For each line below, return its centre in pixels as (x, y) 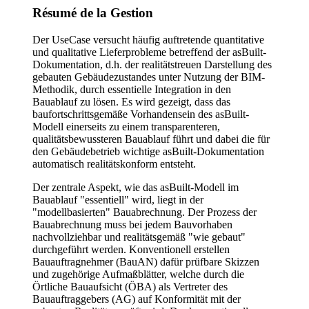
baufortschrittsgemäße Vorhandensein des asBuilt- (141, 114)
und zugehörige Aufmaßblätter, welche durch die (138, 274)
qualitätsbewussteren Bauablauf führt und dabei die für (151, 139)
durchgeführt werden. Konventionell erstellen (131, 249)
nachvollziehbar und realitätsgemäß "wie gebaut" (139, 237)
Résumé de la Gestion (93, 12)
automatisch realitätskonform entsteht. (114, 163)
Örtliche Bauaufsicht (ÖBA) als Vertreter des (130, 286)
